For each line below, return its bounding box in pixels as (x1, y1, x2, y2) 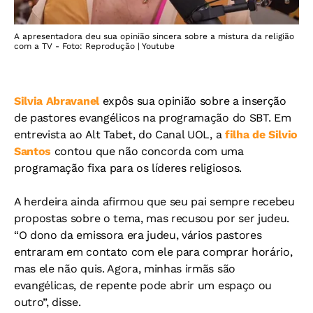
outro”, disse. (14, 296, 81, 309)
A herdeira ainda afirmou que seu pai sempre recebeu (14, 195, 295, 208)
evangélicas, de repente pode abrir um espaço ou (14, 279, 272, 292)
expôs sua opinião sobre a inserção (102, 94, 286, 108)
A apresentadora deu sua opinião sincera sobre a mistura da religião (14, 31, 294, 41)
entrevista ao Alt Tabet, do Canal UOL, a (14, 128, 225, 141)
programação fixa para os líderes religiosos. (14, 161, 242, 175)
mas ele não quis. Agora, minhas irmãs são (14, 262, 235, 275)
